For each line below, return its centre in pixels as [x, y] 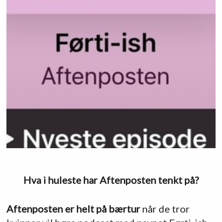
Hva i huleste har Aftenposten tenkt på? [111, 180]
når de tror [165, 209]
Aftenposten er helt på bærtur [73, 209]
